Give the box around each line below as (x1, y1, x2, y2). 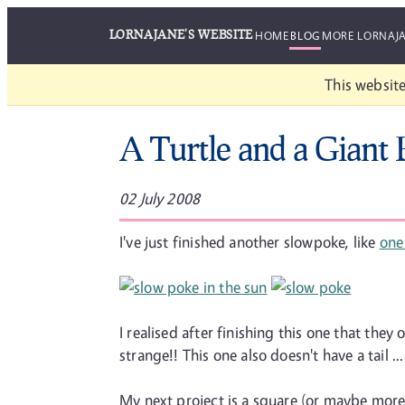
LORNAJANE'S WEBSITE (108, 27, 253, 42)
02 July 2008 (119, 189, 201, 208)
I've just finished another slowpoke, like (119, 232, 380, 251)
